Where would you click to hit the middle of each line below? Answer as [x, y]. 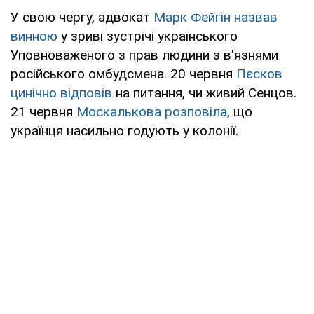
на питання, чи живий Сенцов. [204, 93]
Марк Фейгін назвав [216, 17]
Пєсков [259, 74]
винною [34, 36]
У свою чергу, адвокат [82, 17]
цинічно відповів [61, 93]
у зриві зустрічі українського [148, 36]
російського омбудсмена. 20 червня [123, 74]
